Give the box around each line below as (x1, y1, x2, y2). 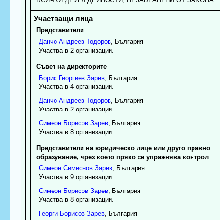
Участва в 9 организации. (38, 173, 114, 181)
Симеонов (63, 164, 93, 172)
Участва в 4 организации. (38, 82, 114, 90)
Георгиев (58, 74, 85, 82)
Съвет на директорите (36, 62, 107, 70)
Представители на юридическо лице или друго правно (36, 144, 210, 152)
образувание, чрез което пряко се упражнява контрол (36, 153, 209, 161)
